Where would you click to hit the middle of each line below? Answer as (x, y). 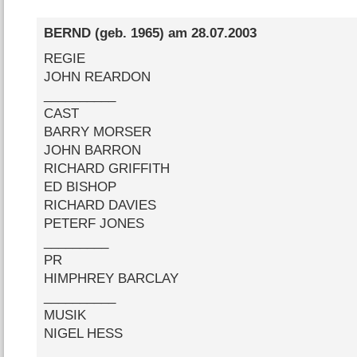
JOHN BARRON (92, 150)
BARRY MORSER (97, 131)
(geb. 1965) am (141, 33)
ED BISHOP (80, 186)
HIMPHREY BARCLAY (111, 278)
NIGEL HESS (83, 333)
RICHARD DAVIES (100, 205)
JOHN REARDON (97, 76)
